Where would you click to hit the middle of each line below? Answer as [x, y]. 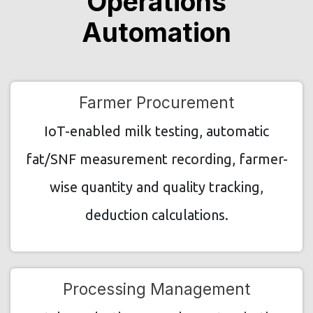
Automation [156, 32]
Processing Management [156, 289]
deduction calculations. [156, 214]
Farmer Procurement [156, 102]
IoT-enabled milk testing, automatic [156, 131]
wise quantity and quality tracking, [156, 187]
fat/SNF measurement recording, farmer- [156, 159]
